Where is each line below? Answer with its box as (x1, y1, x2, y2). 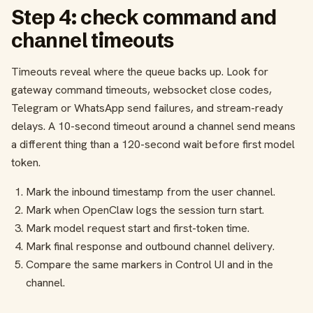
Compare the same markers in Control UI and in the (25, 257, 273, 272)
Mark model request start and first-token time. (25, 221, 249, 236)
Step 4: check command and (11, 5, 277, 30)
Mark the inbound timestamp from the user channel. (25, 184, 275, 200)
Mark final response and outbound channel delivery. (25, 239, 275, 254)
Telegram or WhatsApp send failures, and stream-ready (11, 101, 283, 116)
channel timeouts (11, 28, 174, 53)
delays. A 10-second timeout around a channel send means (11, 119, 296, 134)
